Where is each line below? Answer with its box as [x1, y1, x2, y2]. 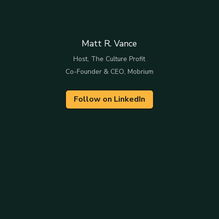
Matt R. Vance [82, 37, 137, 49]
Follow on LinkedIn [73, 93, 145, 105]
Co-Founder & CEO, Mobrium [65, 67, 153, 77]
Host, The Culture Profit [73, 54, 146, 64]
